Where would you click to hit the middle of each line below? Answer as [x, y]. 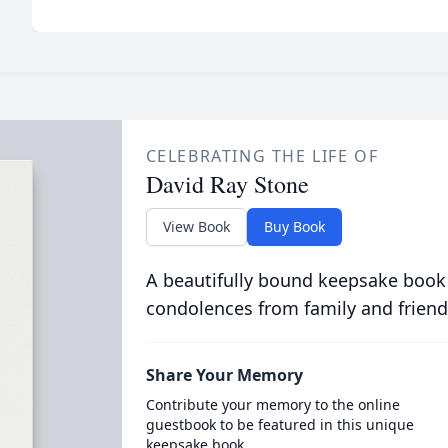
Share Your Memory [224, 375]
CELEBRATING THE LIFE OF [262, 156]
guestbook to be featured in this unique [279, 424]
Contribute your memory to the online [272, 404]
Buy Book [294, 226]
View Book [196, 226]
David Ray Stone [227, 184]
